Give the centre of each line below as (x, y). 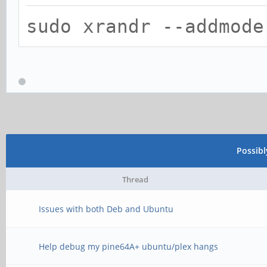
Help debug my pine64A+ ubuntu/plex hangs (129, 246)
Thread (135, 179)
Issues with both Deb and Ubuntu (106, 209)
